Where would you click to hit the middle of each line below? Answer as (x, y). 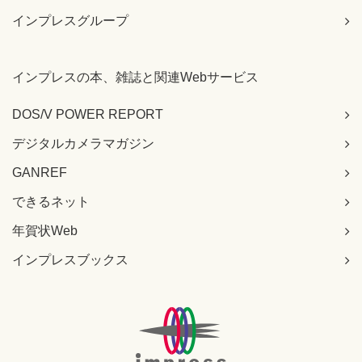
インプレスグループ (70, 21)
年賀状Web (45, 231)
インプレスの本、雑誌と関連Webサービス (135, 78)
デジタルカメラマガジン (83, 144)
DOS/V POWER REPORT (88, 115)
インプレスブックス (70, 260)
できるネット (51, 202)
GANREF (40, 173)
